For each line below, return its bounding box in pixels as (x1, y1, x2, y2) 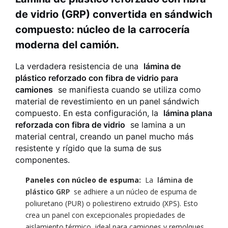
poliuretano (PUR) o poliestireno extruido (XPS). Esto (25, 198, 198, 208)
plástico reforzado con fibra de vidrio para (15, 73, 178, 83)
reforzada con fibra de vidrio (15, 120, 125, 130)
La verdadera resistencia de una (15, 61, 144, 71)
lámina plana (163, 108, 212, 118)
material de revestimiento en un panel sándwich (15, 96, 199, 106)
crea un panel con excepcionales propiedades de (25, 210, 185, 220)
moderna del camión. (15, 39, 119, 51)
